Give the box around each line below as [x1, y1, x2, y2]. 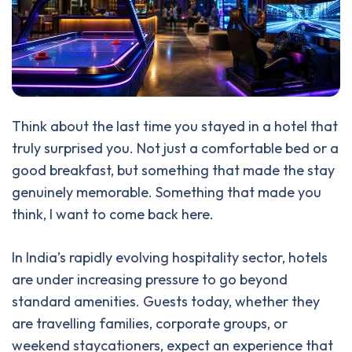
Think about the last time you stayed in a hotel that [12, 117, 338, 136]
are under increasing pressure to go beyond [12, 270, 288, 289]
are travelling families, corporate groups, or [12, 314, 288, 333]
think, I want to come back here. [12, 205, 214, 224]
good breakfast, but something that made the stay [12, 161, 335, 180]
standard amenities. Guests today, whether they [12, 292, 320, 311]
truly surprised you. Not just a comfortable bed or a [12, 139, 339, 158]
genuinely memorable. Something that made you [12, 183, 321, 202]
